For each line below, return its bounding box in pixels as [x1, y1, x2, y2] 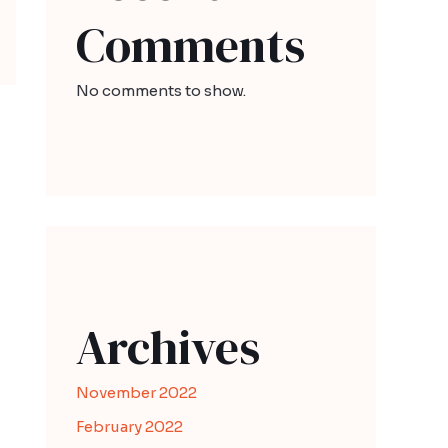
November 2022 [76, 383, 197, 403]
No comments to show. [76, 81, 246, 101]
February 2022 [76, 417, 183, 436]
